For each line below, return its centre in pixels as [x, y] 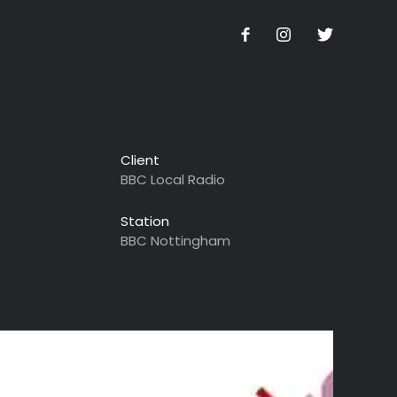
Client [140, 160]
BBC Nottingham [175, 241]
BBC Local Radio [173, 179]
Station [145, 221]
